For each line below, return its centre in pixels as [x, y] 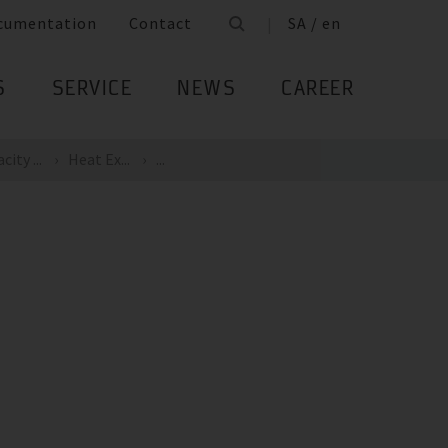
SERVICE [91, 90]
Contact [160, 23]
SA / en [314, 23]
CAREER [317, 90]
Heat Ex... [98, 159]
